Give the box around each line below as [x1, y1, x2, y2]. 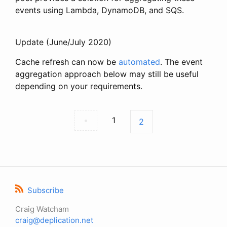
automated [119, 56, 160, 67]
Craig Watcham [15, 204, 69, 214]
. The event [160, 56, 203, 67]
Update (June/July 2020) [15, 36, 111, 47]
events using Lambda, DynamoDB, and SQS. [15, 5, 184, 15]
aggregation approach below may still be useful [15, 68, 199, 79]
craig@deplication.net [15, 215, 93, 225]
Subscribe [27, 185, 64, 195]
